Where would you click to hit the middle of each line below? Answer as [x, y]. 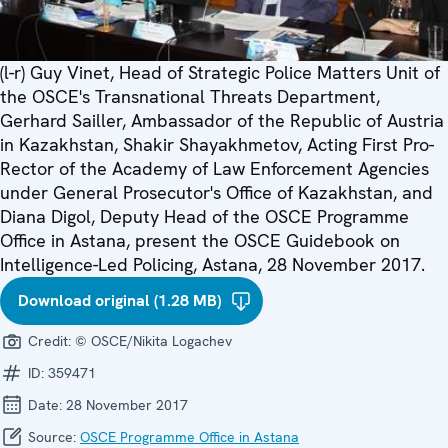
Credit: [49, 341]
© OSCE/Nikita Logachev [153, 341]
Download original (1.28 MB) [119, 301]
